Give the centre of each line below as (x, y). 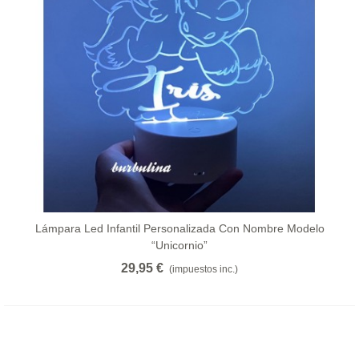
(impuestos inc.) (204, 269)
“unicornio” (179, 245)
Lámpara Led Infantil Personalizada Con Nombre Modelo (179, 228)
